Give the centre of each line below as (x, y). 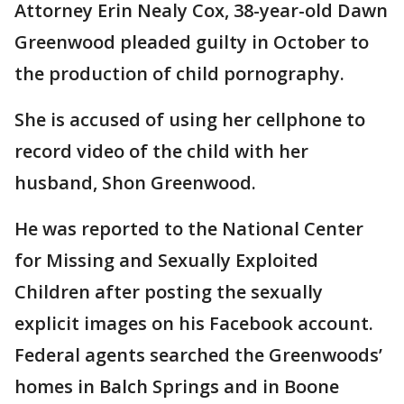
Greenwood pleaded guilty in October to (192, 42)
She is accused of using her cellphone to (190, 120)
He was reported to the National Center (189, 229)
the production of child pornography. (179, 74)
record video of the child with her (161, 151)
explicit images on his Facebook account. (194, 324)
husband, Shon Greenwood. (135, 183)
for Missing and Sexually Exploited (166, 261)
